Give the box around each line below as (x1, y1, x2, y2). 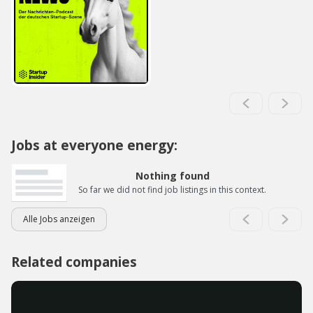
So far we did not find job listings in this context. (78, 183, 266, 196)
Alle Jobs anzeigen (23, 212, 95, 225)
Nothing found (135, 168, 210, 182)
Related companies (11, 252, 137, 271)
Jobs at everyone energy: (11, 136, 177, 154)
